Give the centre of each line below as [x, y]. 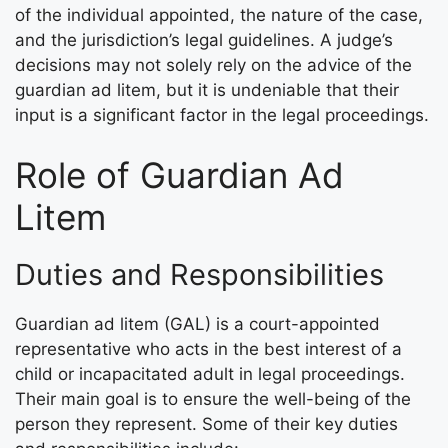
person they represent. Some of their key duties [206, 423]
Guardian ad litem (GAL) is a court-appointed [197, 323]
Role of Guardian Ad [179, 174]
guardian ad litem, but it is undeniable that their [207, 90]
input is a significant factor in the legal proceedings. [222, 115]
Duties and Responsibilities [199, 274]
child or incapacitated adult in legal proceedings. [210, 373]
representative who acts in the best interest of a [208, 348]
